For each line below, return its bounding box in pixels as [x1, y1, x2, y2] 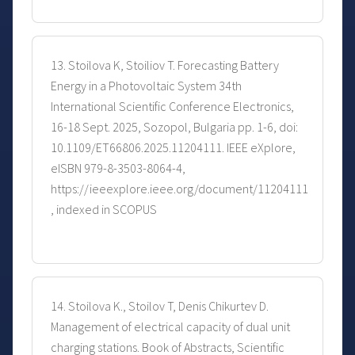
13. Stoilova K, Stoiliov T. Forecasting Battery [51, 57, 279, 74]
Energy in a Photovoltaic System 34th [51, 78, 242, 94]
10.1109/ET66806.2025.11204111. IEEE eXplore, [51, 139, 296, 156]
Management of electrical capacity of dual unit [51, 319, 290, 335]
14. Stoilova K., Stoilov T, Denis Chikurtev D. [51, 298, 269, 315]
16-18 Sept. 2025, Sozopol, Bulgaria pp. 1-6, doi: [51, 119, 298, 136]
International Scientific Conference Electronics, [51, 98, 294, 115]
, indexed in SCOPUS [51, 201, 157, 218]
